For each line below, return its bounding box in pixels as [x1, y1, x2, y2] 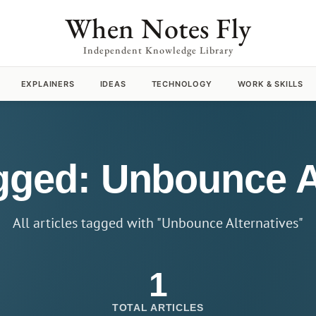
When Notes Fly [64, 10, 252, 47]
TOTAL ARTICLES [112, 302, 204, 313]
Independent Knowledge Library [83, 44, 233, 56]
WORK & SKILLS [237, 79, 304, 89]
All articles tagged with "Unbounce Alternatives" [13, 214, 303, 232]
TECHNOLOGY [151, 79, 212, 89]
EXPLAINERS [20, 79, 75, 89]
